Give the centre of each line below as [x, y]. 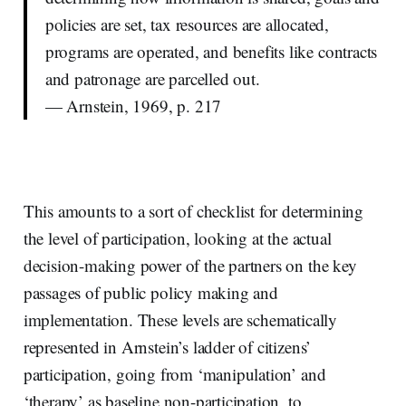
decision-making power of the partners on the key [190, 265]
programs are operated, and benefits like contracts [211, 51]
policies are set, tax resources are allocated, [187, 24]
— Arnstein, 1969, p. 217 [133, 105]
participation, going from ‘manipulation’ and [174, 373]
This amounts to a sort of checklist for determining [193, 210]
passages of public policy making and [150, 292]
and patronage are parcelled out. [152, 78]
